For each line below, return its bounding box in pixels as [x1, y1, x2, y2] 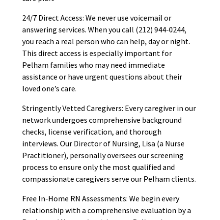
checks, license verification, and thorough [22, 127, 162, 137]
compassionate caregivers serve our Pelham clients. [22, 174, 196, 184]
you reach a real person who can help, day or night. [22, 36, 190, 47]
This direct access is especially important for [22, 48, 172, 58]
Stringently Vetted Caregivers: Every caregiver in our [22, 103, 196, 113]
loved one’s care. [22, 83, 77, 94]
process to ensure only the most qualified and [22, 162, 175, 172]
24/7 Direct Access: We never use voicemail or [22, 13, 171, 23]
